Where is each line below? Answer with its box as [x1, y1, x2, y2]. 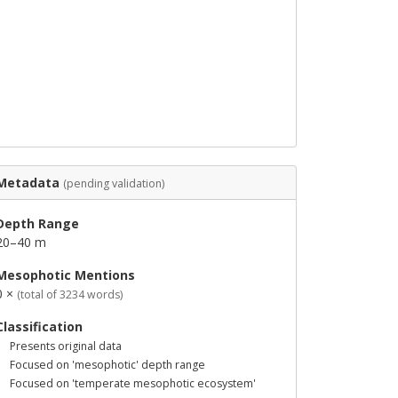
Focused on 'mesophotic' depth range [10, 357, 205, 372]
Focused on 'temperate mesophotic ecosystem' [10, 376, 256, 391]
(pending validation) [63, 176, 164, 191]
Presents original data [10, 338, 122, 354]
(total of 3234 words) [17, 287, 123, 302]
